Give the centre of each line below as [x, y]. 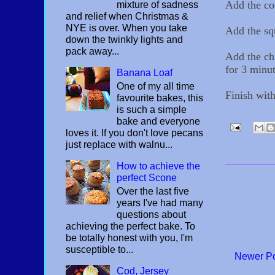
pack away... [92, 51]
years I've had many [160, 203]
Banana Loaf [145, 72]
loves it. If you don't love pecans [134, 133]
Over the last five [153, 192]
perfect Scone [147, 177]
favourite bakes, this [160, 98]
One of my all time [156, 86]
